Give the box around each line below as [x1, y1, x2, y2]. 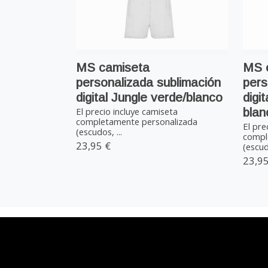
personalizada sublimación [76, 75, 221, 89]
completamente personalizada [76, 115, 198, 128]
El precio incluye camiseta [76, 105, 178, 118]
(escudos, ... [76, 126, 123, 138]
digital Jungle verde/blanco [76, 90, 223, 104]
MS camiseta [76, 60, 150, 74]
